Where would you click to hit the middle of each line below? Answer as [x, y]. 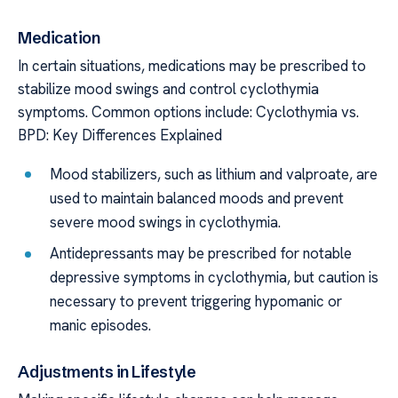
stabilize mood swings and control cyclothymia [168, 88]
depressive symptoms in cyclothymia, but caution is [215, 278]
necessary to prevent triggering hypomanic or [196, 302]
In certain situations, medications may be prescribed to [192, 65]
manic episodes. [101, 326]
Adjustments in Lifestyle [107, 372]
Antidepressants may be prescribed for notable [201, 254]
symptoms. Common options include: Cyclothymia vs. [188, 111]
